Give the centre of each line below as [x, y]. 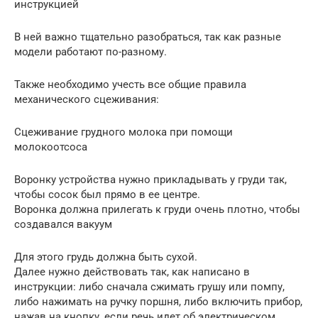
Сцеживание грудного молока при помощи [124, 132]
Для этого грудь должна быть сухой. [106, 257]
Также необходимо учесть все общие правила [130, 84]
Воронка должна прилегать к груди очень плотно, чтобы [157, 209]
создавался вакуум [63, 224]
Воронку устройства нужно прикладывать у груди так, [150, 179]
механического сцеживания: [87, 99]
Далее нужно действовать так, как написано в [132, 272]
